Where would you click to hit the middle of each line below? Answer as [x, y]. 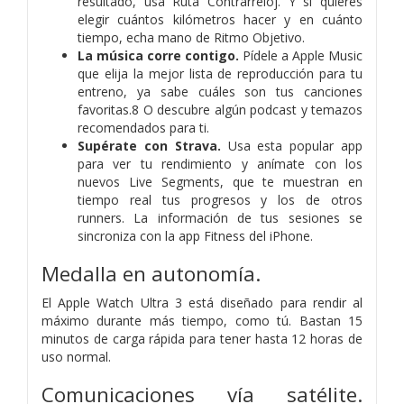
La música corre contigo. [158, 55]
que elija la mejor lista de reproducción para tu [220, 73]
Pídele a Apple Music [301, 55]
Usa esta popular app [292, 145]
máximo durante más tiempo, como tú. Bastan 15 [202, 320]
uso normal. [76, 356]
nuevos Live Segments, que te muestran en [220, 181]
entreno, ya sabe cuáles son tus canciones [220, 91]
